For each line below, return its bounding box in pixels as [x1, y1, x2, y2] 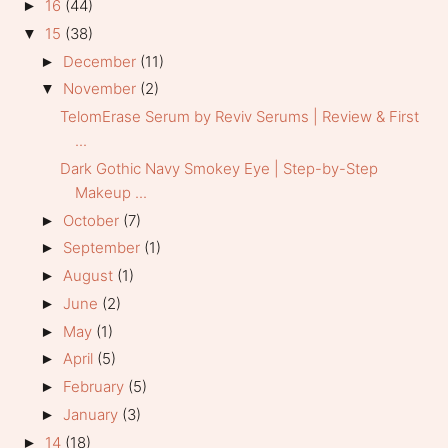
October [63, 210, 124, 230]
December [63, 51, 141, 71]
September [63, 238, 145, 258]
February [63, 377, 129, 397]
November [63, 79, 141, 99]
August [63, 266, 118, 286]
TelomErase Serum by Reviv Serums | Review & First [59, 107, 419, 127]
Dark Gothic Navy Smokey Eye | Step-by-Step [59, 158, 378, 178]
